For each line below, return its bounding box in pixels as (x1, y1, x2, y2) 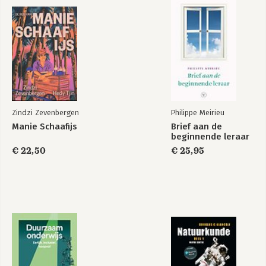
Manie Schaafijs (12, 121, 77, 132)
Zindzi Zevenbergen (12, 108, 79, 117)
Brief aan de (171, 121, 222, 132)
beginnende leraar (171, 131, 249, 142)
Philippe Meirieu (171, 108, 224, 117)
